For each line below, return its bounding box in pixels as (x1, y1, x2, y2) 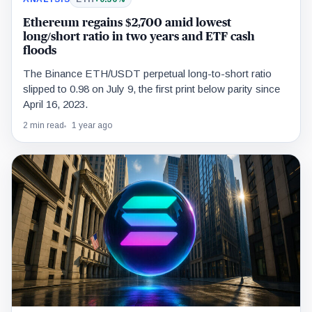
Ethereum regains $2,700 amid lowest (23, 17, 231, 29)
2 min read (23, 120, 64, 131)
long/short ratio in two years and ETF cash (23, 31, 255, 43)
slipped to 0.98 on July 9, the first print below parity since (23, 83, 280, 95)
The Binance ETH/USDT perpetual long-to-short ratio (23, 68, 272, 80)
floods (23, 45, 56, 57)
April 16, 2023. (23, 98, 88, 111)
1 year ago (72, 120, 112, 131)
